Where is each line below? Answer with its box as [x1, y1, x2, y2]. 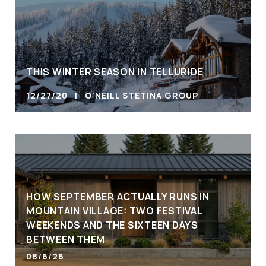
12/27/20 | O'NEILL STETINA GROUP [26, 90, 198, 102]
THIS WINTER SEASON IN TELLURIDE [26, 65, 204, 79]
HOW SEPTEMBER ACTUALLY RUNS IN [26, 190, 210, 204]
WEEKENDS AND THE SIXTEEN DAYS [26, 218, 198, 232]
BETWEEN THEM [26, 233, 105, 246]
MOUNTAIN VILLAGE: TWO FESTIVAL [26, 204, 202, 218]
